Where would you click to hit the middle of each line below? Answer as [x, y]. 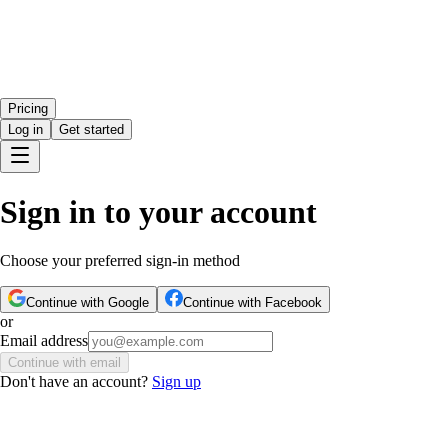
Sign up [176, 382]
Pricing [28, 108]
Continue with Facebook [252, 303]
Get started [91, 129]
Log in [25, 129]
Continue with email [64, 363]
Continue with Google [87, 303]
